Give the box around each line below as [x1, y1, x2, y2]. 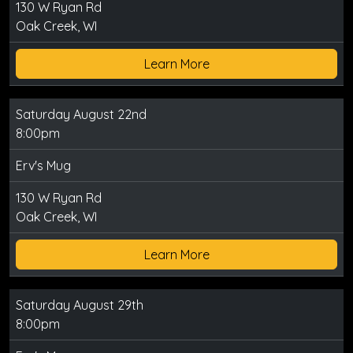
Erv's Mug [16, 157, 71, 173]
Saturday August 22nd [16, 106, 147, 122]
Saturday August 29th [16, 296, 143, 313]
